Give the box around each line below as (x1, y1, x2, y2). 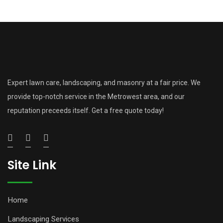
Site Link (7, 157, 56, 173)
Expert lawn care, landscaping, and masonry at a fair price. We (7, 79, 201, 87)
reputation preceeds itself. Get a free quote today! (7, 107, 164, 114)
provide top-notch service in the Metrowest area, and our (7, 93, 185, 101)
